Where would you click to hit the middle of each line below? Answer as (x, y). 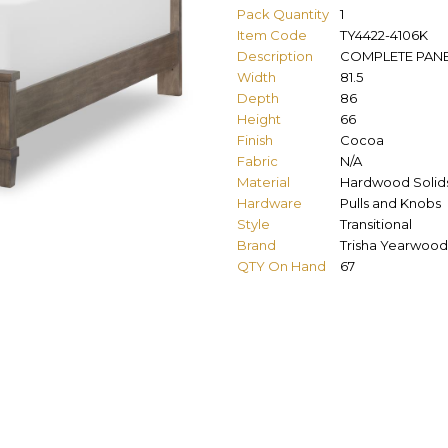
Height (259, 118)
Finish (255, 139)
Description (275, 55)
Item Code (272, 34)
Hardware (269, 202)
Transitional (376, 223)
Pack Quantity (283, 13)
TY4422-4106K (384, 34)
